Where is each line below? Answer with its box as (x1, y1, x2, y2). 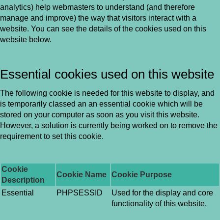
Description (1, 176, 45, 184)
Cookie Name (56, 170, 107, 179)
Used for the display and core (111, 189, 213, 197)
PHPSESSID (56, 189, 103, 197)
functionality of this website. (111, 199, 207, 208)
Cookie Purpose (111, 170, 172, 179)
